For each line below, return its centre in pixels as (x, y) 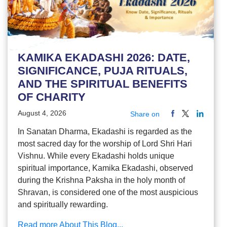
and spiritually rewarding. (63, 205)
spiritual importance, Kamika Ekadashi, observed (105, 168)
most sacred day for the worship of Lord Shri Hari (105, 144)
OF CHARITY (52, 97)
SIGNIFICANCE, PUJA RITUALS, (103, 71)
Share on (145, 114)
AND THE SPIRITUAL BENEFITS (103, 84)
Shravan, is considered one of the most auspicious (108, 193)
